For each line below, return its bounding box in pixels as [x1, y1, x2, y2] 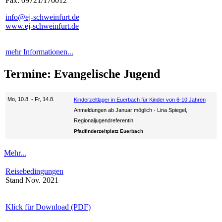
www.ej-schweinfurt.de [5, 21, 79, 30]
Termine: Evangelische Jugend [4, 67, 160, 81]
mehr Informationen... [5, 47, 73, 56]
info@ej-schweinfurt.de [5, 12, 79, 21]
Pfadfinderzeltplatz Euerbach [73, 128, 143, 134]
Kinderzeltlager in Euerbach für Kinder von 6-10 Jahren [73, 96, 206, 103]
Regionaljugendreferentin [73, 117, 133, 123]
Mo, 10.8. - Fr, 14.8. [7, 96, 55, 102]
